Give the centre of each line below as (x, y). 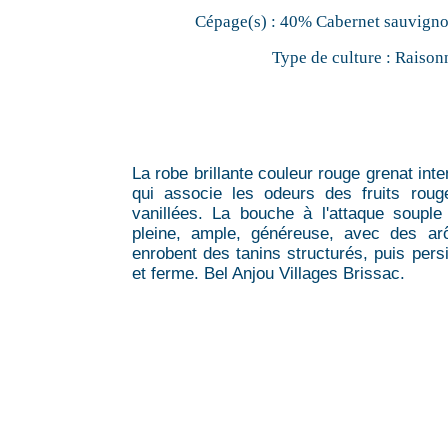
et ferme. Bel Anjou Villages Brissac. (268, 273)
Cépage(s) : (235, 21)
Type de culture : (331, 57)
